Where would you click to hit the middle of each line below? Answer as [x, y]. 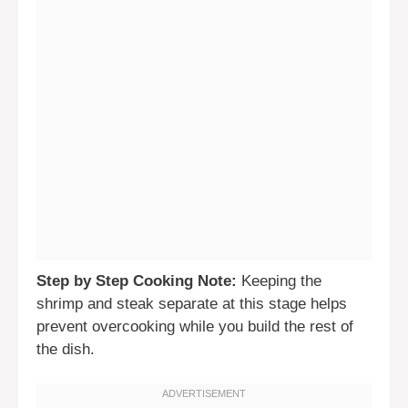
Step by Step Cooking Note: [137, 280]
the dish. [66, 349]
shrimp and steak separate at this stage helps [192, 303]
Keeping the [279, 280]
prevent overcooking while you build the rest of [195, 326]
